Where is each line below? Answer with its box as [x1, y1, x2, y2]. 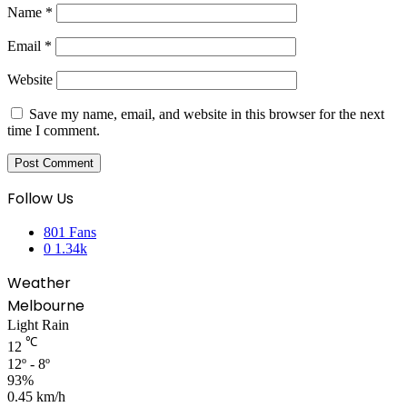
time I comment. [7, 123, 100, 139]
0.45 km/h [7, 388, 65, 404]
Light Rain [7, 317, 69, 333]
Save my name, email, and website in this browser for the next [29, 106, 384, 123]
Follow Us [7, 188, 74, 210]
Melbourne [7, 295, 84, 317]
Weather [7, 273, 71, 294]
